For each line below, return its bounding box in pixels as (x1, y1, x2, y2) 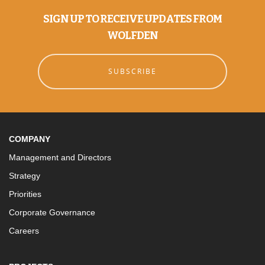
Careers (9, 226, 39, 236)
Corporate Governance (9, 208, 95, 218)
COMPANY (9, 134, 50, 144)
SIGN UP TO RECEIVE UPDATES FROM (43, 12, 222, 26)
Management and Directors (9, 153, 111, 163)
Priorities (9, 189, 41, 199)
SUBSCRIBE (108, 66, 157, 77)
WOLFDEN (107, 29, 158, 43)
